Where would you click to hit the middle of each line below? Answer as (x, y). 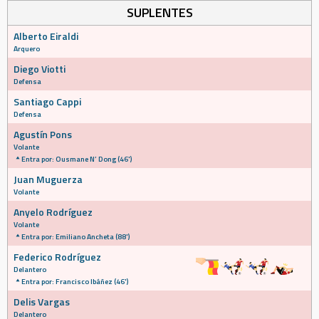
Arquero (27, 48)
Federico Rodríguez (57, 257)
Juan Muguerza (48, 179)
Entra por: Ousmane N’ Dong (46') (77, 159)
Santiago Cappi (47, 101)
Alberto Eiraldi (46, 36)
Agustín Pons (43, 134)
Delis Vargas (42, 302)
